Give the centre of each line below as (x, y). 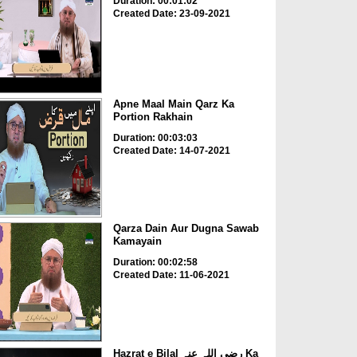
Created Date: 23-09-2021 (171, 13)
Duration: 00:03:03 (155, 137)
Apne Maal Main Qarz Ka (173, 104)
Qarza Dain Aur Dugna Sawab (186, 229)
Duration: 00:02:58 (155, 263)
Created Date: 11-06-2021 (171, 275)
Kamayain (137, 241)
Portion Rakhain (153, 116)
